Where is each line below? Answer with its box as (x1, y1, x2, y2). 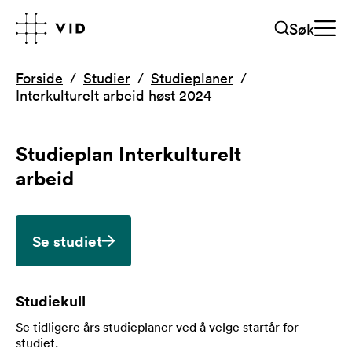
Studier (83, 68, 130, 87)
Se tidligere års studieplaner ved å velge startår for (16, 319, 299, 335)
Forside (16, 68, 63, 87)
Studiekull (16, 290, 86, 311)
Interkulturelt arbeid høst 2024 (16, 86, 211, 104)
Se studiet (32, 230, 102, 251)
